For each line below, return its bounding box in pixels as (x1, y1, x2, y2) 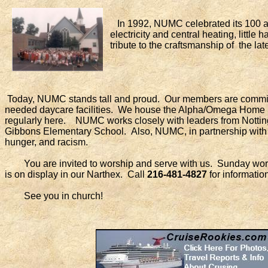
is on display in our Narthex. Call (5, 169, 147, 179)
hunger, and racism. (5, 137, 88, 147)
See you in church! (5, 191, 103, 201)
